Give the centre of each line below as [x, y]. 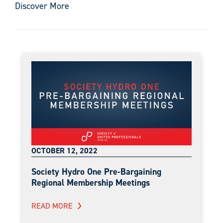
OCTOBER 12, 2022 [64, 150]
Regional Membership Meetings [91, 182]
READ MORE [52, 206]
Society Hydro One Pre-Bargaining [96, 171]
